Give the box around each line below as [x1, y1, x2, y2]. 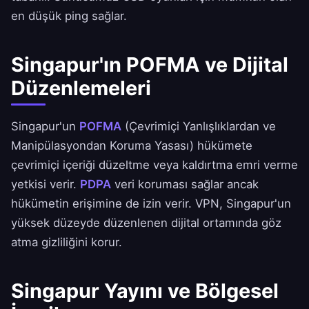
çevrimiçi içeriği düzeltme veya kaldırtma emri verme [11, 158, 298, 172]
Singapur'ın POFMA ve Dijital [11, 52, 288, 77]
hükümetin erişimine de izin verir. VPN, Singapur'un [11, 197, 291, 211]
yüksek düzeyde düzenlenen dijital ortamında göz [11, 216, 281, 230]
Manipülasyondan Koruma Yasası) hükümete [11, 139, 252, 153]
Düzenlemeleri [11, 76, 151, 101]
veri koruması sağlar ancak [111, 177, 259, 192]
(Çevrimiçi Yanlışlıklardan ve [121, 119, 276, 134]
